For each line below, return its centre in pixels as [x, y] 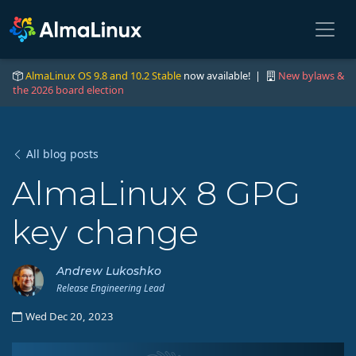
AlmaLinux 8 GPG [156, 193]
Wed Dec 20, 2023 [70, 316]
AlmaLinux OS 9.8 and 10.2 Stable [103, 75]
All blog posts [62, 154]
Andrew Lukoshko [109, 271]
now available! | [223, 75]
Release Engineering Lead [110, 288]
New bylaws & [311, 75]
